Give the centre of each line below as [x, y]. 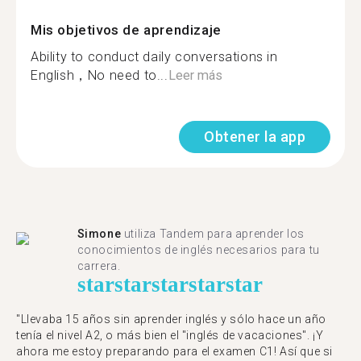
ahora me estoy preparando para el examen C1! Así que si [175, 351]
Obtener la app [255, 137]
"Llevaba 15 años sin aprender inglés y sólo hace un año [172, 319]
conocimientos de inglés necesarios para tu [198, 250]
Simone [99, 234]
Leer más [195, 75]
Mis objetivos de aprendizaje [126, 30]
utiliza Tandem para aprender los [213, 234]
